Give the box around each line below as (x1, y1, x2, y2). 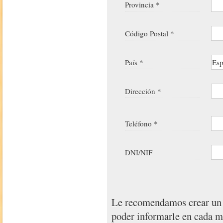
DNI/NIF (125, 147, 153, 157)
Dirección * (125, 86, 162, 96)
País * (125, 57, 144, 67)
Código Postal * (125, 28, 175, 38)
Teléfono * (125, 118, 158, 128)
